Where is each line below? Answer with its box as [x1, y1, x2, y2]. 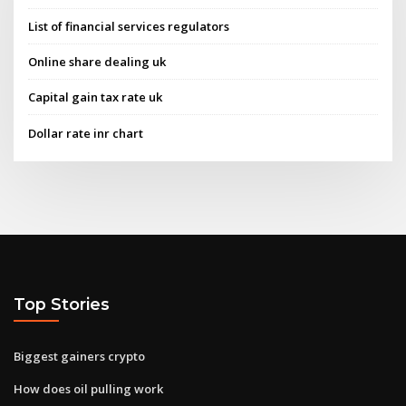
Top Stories [14, 295, 110, 314]
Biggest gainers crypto [14, 347, 145, 364]
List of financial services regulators [28, 17, 230, 34]
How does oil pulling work [14, 380, 163, 397]
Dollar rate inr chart [28, 124, 144, 141]
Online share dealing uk [28, 53, 167, 71]
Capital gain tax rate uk [28, 89, 163, 106]
